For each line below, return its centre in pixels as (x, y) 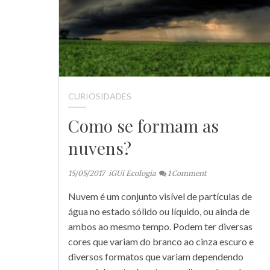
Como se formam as (143, 126)
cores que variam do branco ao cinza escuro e (161, 242)
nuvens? (100, 148)
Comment (189, 174)
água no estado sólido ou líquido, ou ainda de (159, 212)
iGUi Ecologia (132, 174)
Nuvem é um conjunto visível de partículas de (160, 196)
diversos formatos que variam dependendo (156, 257)
